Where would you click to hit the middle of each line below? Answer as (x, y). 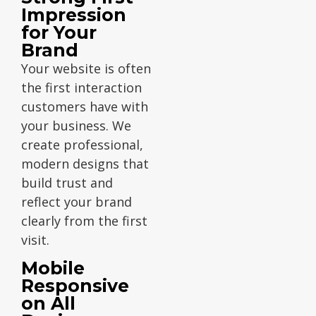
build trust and (67, 182)
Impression (74, 14)
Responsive (75, 286)
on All (48, 304)
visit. (35, 239)
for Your (59, 32)
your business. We (76, 125)
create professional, (82, 144)
